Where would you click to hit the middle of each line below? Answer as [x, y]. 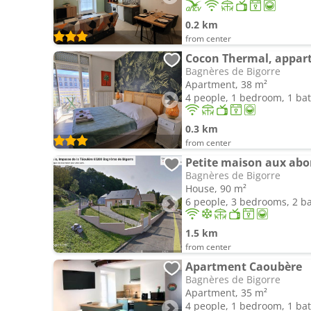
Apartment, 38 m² [226, 84]
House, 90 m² [216, 188]
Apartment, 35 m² [226, 293]
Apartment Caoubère [244, 267]
